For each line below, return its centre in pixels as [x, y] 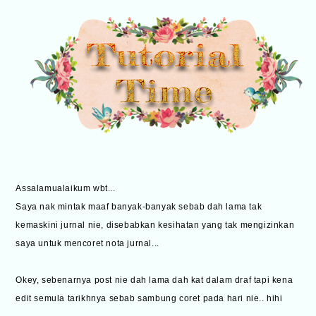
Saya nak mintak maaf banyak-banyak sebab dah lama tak [139, 207]
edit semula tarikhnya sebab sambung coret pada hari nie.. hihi [149, 299]
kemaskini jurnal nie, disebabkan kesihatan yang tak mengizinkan [155, 225]
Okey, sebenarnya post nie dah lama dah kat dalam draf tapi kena [154, 280]
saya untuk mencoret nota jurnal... [87, 244]
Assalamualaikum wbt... [66, 189]
